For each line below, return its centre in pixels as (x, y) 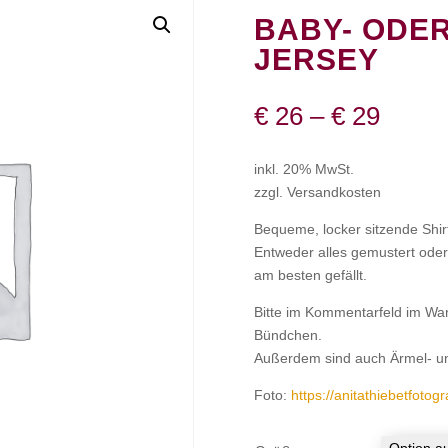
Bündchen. (287, 334)
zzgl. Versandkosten (317, 191)
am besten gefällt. (310, 274)
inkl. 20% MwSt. (303, 168)
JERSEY (316, 60)
